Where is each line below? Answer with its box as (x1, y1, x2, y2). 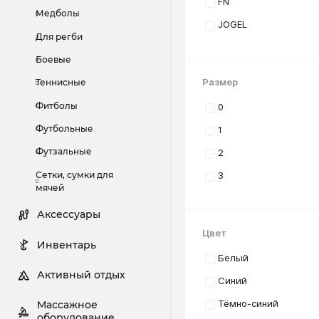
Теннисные (35, 77, 86, 88)
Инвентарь (37, 239, 97, 251)
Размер (202, 76, 238, 88)
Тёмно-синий (218, 298, 278, 310)
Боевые (35, 53, 71, 65)
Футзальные (35, 146, 92, 157)
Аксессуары (37, 209, 101, 221)
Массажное (37, 299, 98, 311)
